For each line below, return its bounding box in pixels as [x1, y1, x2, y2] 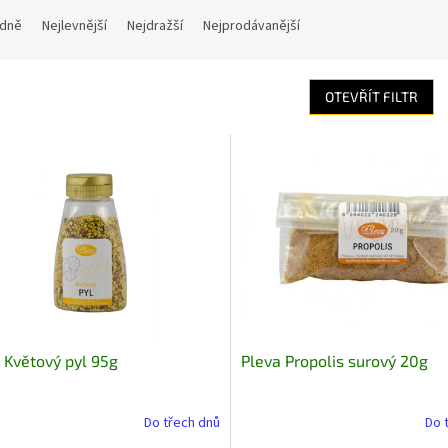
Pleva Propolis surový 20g [240, 350, 428, 370]
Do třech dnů [143, 413, 220, 434]
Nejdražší [127, 16, 183, 37]
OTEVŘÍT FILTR [325, 88, 418, 106]
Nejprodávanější [203, 16, 300, 37]
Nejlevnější [42, 16, 107, 37]
